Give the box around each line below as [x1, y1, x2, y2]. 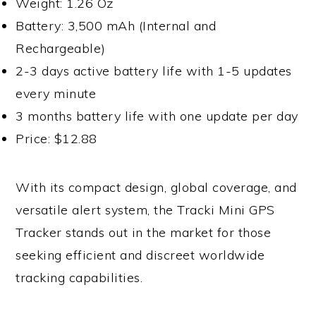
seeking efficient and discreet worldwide [16, 247, 265, 264]
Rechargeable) [16, 40, 106, 57]
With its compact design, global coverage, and [16, 179, 297, 196]
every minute [16, 85, 97, 102]
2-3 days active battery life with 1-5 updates [16, 63, 292, 80]
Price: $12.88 [16, 130, 97, 147]
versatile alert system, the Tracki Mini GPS [16, 202, 275, 219]
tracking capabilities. [16, 269, 143, 286]
